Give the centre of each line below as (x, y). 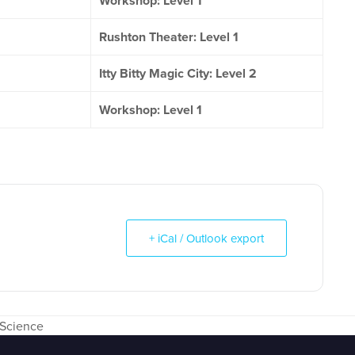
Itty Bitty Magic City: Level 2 (178, 73)
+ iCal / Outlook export (206, 238)
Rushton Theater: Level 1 (169, 37)
